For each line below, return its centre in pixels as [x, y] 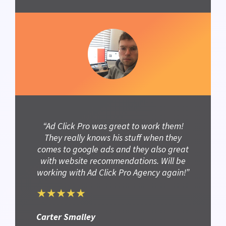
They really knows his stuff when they [113, 138]
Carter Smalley [66, 216]
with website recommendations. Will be [113, 161]
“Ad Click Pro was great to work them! [113, 126]
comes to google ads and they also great [113, 149]
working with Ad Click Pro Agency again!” [113, 173]
